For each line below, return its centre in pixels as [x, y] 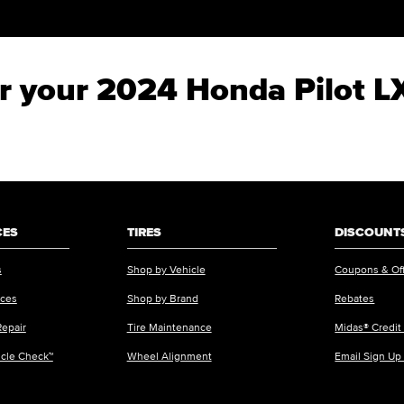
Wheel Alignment [169, 355]
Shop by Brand [162, 298]
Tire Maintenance [169, 326]
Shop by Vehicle [166, 269]
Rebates [355, 298]
